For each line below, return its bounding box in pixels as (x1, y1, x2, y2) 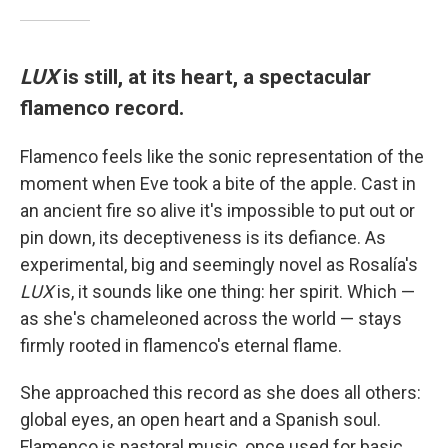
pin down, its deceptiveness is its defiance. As (20, 227, 386, 248)
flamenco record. (20, 95, 184, 120)
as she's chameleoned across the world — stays (20, 308, 402, 329)
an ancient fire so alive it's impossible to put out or (20, 200, 415, 221)
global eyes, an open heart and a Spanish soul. (20, 409, 381, 430)
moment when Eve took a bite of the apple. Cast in (20, 173, 416, 194)
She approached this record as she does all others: (20, 382, 421, 403)
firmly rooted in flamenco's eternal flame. (20, 335, 342, 356)
